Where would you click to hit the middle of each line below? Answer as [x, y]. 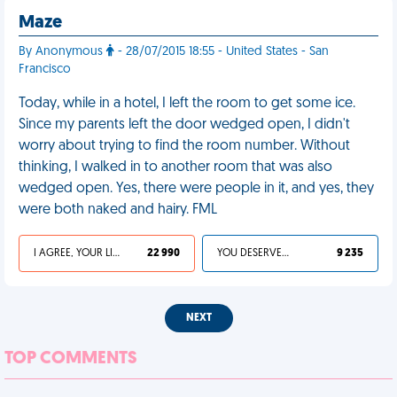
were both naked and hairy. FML [118, 210]
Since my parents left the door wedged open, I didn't [184, 125]
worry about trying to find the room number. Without [184, 146]
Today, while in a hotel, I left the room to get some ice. [187, 104]
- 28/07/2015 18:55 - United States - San [222, 52]
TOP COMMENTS [71, 359]
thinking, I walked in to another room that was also [175, 167]
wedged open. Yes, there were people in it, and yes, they [196, 189]
